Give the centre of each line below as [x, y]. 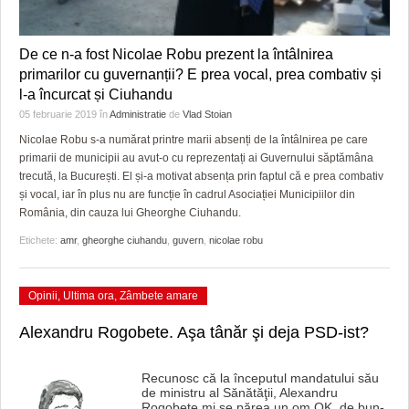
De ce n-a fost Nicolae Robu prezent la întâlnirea [176, 54]
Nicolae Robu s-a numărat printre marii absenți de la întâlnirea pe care [194, 139]
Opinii [43, 295]
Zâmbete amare [159, 295]
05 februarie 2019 [59, 114]
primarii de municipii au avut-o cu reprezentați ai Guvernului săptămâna [196, 157]
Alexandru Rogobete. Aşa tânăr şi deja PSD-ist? [194, 332]
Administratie [138, 114]
